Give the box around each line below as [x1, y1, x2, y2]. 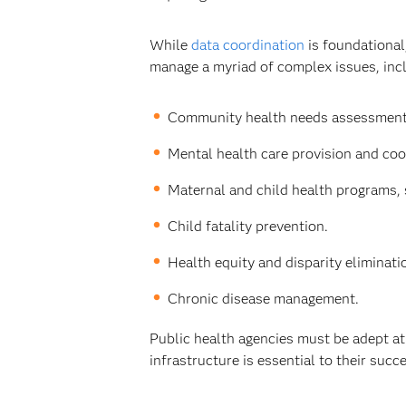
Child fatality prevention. [167, 217, 328, 235]
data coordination [190, 36, 304, 53]
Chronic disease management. [167, 290, 359, 307]
